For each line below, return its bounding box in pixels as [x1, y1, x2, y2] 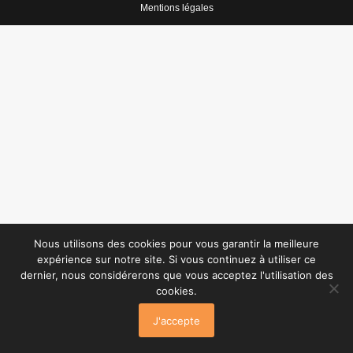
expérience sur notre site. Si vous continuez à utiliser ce [37, 253, 316, 266]
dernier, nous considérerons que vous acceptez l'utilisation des [20, 269, 333, 281]
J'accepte [153, 314, 200, 327]
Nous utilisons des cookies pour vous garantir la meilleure [34, 237, 319, 250]
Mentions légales [139, 2, 214, 13]
